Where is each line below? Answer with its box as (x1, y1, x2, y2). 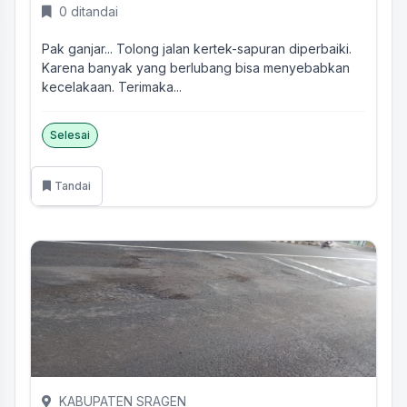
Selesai (50, 128, 90, 142)
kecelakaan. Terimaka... (42, 79, 182, 94)
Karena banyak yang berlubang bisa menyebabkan (42, 60, 350, 75)
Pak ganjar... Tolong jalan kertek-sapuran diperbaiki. (42, 41, 352, 56)
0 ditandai (59, 4, 118, 19)
